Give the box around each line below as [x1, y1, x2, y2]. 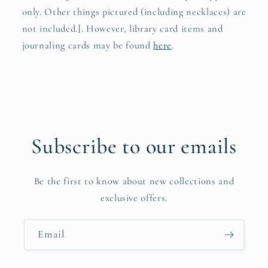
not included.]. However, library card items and [22, 23, 223, 35]
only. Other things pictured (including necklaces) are [22, 6, 246, 18]
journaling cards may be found [22, 39, 154, 51]
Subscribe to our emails [31, 133, 237, 159]
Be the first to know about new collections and [33, 175, 234, 187]
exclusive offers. [100, 191, 168, 204]
